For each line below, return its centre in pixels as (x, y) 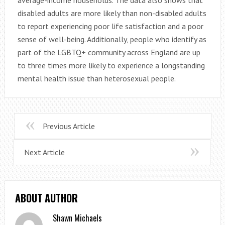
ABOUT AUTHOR (46, 198)
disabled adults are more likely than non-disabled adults (112, 13)
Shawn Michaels (78, 218)
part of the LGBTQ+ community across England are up (109, 52)
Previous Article (69, 126)
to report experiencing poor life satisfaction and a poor (110, 26)
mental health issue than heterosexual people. (96, 78)
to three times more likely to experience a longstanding (111, 65)
